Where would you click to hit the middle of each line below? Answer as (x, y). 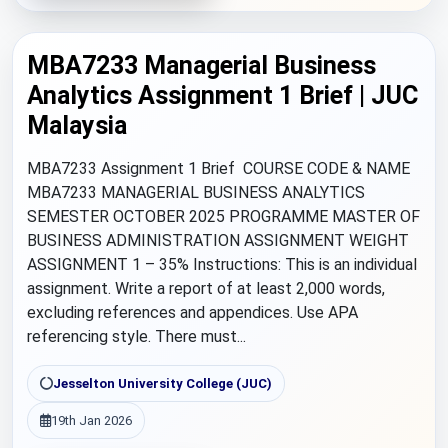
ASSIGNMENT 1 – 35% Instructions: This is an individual (222, 264)
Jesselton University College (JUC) (162, 383)
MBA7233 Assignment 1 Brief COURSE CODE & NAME (218, 168)
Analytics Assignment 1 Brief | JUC (222, 95)
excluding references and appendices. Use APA (192, 312)
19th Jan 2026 (91, 420)
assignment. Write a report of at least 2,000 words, (206, 288)
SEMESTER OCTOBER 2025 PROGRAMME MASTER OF (223, 216)
